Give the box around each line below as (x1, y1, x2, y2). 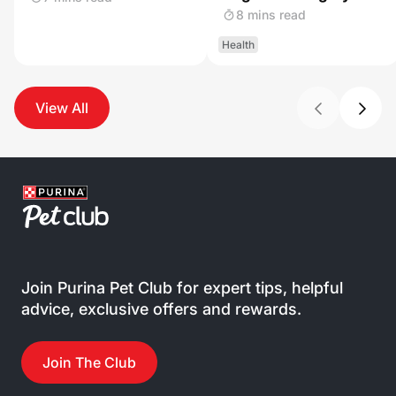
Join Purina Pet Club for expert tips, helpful (21, 278, 343, 297)
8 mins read (236, 7, 306, 22)
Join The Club (42, 354, 136, 371)
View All (35, 99, 88, 117)
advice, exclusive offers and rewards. (21, 300, 301, 318)
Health (222, 38, 255, 51)
